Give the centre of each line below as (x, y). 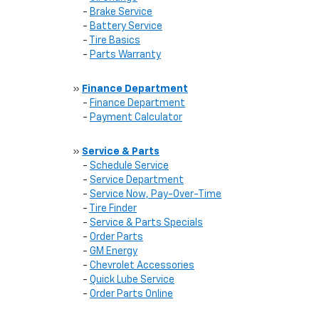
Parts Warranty (125, 55)
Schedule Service (129, 166)
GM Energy (114, 251)
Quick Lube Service (132, 280)
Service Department (137, 180)
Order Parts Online (131, 294)
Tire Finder (113, 209)
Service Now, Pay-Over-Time (156, 194)
